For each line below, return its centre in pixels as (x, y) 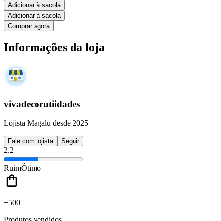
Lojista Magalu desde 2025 (46, 123)
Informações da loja (54, 47)
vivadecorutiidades (42, 104)
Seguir (70, 141)
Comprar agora (29, 26)
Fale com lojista (31, 141)
